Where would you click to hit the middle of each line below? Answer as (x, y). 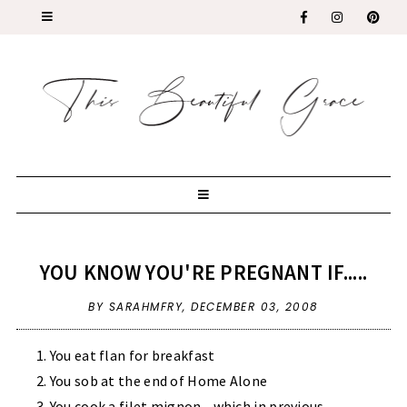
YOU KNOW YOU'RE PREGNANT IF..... (203, 272)
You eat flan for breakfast (132, 355)
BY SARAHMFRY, (140, 306)
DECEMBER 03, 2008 (255, 306)
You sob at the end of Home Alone (159, 380)
